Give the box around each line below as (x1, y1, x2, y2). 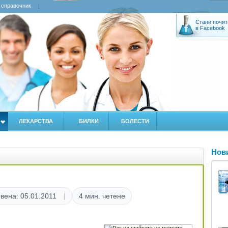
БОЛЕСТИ (121, 118, 149, 124)
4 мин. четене (79, 192, 125, 200)
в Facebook (195, 25, 225, 31)
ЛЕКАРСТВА (19, 118, 53, 124)
